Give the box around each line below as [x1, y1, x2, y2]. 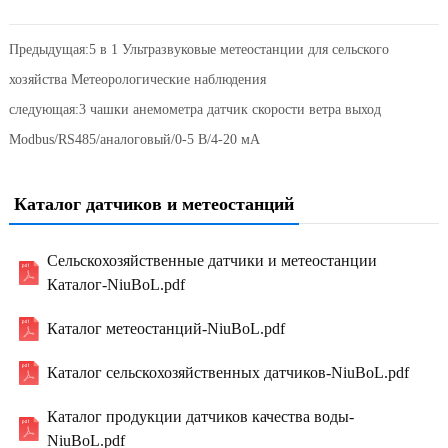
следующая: [8, 101, 79, 117]
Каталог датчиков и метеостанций [13, 193, 294, 214]
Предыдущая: [8, 41, 89, 57]
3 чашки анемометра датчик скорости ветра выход [78, 101, 381, 117]
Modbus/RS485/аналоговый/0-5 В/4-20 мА [8, 131, 260, 147]
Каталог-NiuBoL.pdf [47, 275, 186, 293]
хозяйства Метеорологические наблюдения [8, 71, 266, 87]
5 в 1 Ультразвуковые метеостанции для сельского [88, 41, 389, 57]
